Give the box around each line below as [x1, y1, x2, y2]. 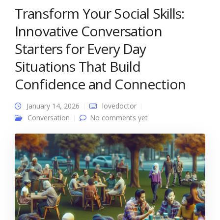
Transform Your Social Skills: [15, 4, 185, 23]
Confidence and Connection [15, 75, 186, 93]
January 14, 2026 [27, 101, 80, 110]
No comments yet [90, 113, 148, 122]
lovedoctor [102, 101, 137, 110]
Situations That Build [15, 57, 141, 76]
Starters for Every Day [15, 39, 146, 58]
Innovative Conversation [15, 22, 162, 40]
